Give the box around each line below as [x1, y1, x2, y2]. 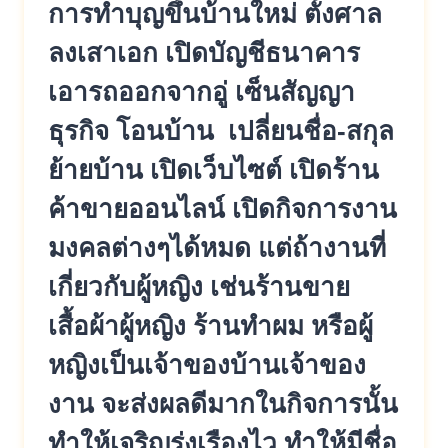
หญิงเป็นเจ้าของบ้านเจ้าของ [48, 349, 366, 380]
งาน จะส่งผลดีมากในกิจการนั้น [48, 388, 398, 419]
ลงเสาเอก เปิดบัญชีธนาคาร [48, 37, 360, 68]
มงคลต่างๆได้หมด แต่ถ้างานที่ [48, 232, 386, 263]
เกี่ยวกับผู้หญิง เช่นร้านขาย [48, 271, 350, 302]
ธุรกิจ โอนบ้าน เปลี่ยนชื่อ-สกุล [48, 115, 394, 146]
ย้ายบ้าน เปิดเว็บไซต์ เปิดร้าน [48, 154, 379, 185]
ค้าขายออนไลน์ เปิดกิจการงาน [48, 193, 397, 224]
